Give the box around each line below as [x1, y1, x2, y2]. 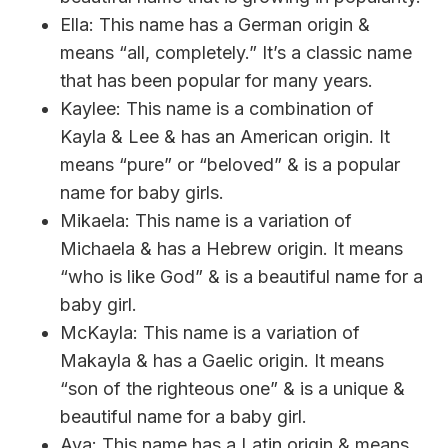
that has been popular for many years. [60, 69, 373, 91]
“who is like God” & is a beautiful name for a [60, 265, 423, 287]
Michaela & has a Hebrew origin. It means [60, 237, 403, 259]
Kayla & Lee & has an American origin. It [60, 125, 390, 147]
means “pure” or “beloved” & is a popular [60, 153, 400, 175]
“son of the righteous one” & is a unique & [60, 377, 405, 399]
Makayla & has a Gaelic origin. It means [60, 349, 384, 371]
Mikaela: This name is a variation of [60, 209, 352, 231]
